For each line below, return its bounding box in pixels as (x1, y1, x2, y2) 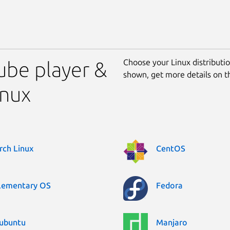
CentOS (156, 143, 185, 153)
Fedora (156, 180, 183, 190)
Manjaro (156, 217, 187, 227)
